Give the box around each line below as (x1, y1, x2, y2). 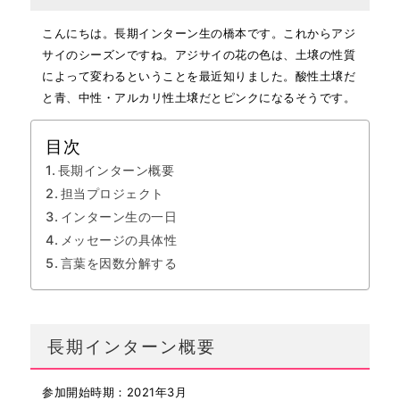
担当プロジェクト (60, 185, 164, 201)
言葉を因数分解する (60, 254, 178, 271)
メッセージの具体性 (60, 231, 178, 247)
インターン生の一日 (60, 208, 178, 224)
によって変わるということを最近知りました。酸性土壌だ (42, 68, 355, 83)
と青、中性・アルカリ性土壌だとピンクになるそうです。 (42, 89, 355, 104)
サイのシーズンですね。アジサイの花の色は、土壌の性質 (42, 46, 355, 62)
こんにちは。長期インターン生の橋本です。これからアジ (42, 25, 355, 40)
